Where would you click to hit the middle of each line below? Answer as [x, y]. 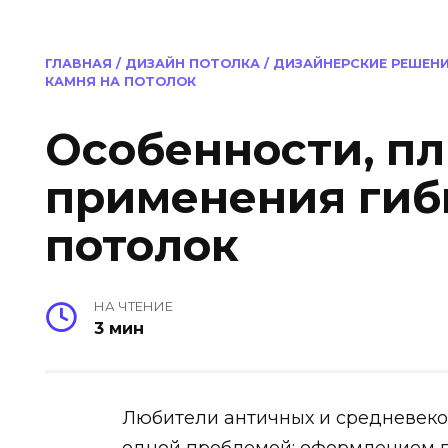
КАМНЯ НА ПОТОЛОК [120, 81]
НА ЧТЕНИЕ [133, 306]
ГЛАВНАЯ [78, 63]
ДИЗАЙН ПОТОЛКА [192, 63]
